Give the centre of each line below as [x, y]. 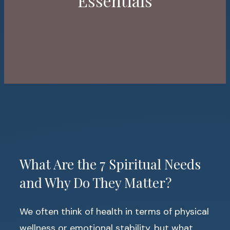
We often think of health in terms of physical [114, 212]
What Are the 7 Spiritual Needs [110, 164]
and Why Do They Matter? [95, 183]
